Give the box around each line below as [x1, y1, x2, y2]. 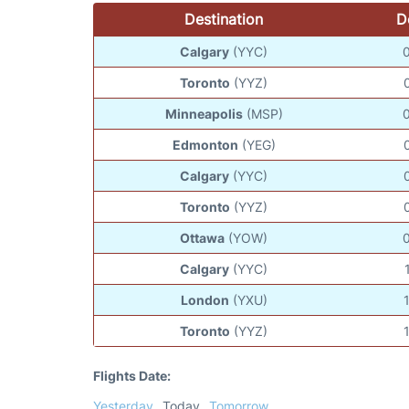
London [180, 291, 229, 308]
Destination [184, 9, 263, 28]
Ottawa [180, 229, 225, 246]
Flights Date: [93, 367, 171, 383]
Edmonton [172, 136, 238, 152]
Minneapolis [164, 105, 243, 121]
